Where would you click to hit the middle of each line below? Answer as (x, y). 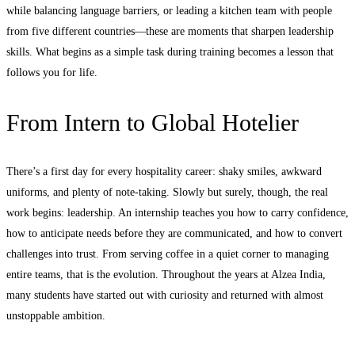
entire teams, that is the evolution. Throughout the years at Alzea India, (166, 274)
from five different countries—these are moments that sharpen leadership (170, 31)
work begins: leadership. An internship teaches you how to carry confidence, (177, 212)
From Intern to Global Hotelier (153, 122)
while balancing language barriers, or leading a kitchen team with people (169, 10)
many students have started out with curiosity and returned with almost (165, 295)
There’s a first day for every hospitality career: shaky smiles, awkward (164, 171)
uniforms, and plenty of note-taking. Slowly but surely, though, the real (167, 192)
